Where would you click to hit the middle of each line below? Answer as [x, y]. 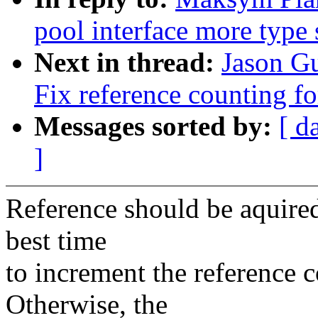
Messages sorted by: [157, 126]
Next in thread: [128, 62]
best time [56, 241]
